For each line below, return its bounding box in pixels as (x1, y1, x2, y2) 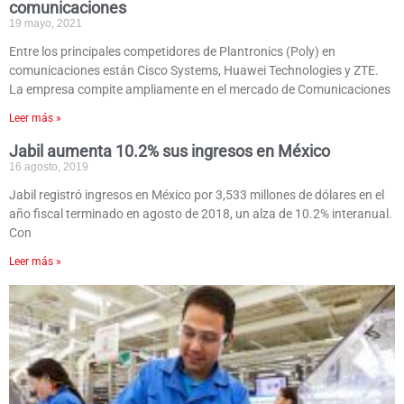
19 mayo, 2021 (9, 17, 82, 31)
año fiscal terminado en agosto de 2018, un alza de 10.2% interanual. (9, 207, 392, 222)
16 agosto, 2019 (9, 161, 88, 174)
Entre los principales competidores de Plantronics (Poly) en (9, 44, 335, 60)
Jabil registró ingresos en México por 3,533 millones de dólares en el (9, 188, 384, 203)
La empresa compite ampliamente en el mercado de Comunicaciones (9, 82, 390, 97)
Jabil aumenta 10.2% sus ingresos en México (9, 142, 330, 161)
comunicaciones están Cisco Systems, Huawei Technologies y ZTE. (9, 63, 379, 78)
